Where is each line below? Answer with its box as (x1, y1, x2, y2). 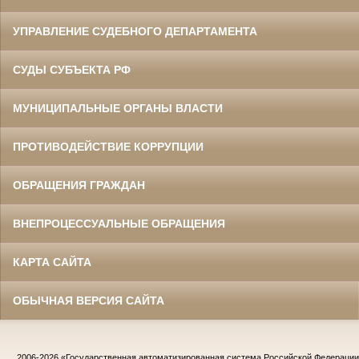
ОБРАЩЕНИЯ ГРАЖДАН (13, 179, 145, 192)
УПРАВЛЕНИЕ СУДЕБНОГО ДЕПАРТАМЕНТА (13, 25, 257, 38)
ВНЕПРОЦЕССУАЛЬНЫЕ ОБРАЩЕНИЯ (13, 217, 225, 231)
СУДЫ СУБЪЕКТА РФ (13, 63, 131, 77)
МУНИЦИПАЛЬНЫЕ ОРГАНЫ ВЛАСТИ (13, 102, 223, 115)
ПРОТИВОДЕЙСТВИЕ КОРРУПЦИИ (13, 140, 204, 154)
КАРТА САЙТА (13, 256, 91, 269)
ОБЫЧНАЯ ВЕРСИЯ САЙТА (13, 294, 164, 308)
